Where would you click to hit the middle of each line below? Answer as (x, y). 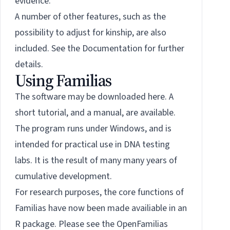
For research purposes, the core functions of (99, 193)
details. (29, 65)
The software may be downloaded (81, 97)
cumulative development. (63, 177)
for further (163, 49)
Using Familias (63, 81)
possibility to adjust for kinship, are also (91, 33)
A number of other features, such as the (90, 17)
